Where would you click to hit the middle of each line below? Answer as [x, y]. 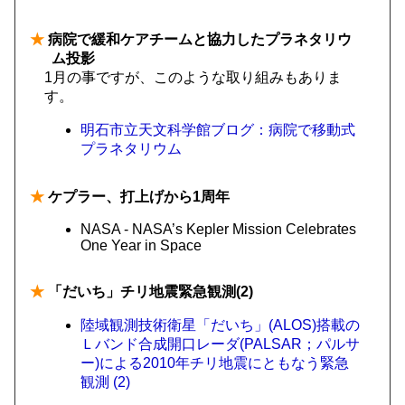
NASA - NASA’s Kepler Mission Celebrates [218, 229]
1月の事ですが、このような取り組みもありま [193, 77]
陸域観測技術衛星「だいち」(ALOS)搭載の [220, 325]
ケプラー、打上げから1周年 [137, 197]
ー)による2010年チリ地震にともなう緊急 [215, 363]
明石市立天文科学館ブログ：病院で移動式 [218, 130]
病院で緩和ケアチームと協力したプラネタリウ [198, 39]
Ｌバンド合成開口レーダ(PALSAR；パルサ [220, 344]
